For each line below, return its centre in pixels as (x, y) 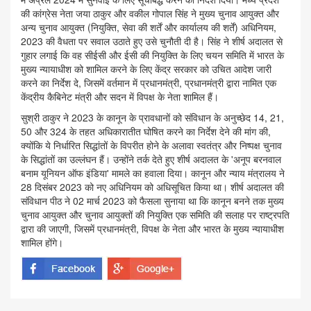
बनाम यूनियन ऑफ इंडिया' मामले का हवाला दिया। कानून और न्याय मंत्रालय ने (153, 173)
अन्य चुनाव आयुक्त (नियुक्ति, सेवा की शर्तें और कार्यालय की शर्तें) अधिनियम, (149, 27)
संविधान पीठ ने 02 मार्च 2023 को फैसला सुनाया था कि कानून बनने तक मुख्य (152, 201)
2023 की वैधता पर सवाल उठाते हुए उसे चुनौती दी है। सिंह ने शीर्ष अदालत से (152, 41)
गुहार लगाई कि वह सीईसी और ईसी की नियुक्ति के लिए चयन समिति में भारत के (152, 55)
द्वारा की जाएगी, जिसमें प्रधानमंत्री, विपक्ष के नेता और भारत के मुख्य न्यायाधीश (152, 229)
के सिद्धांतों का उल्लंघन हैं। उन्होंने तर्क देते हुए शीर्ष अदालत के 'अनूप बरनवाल (151, 159)
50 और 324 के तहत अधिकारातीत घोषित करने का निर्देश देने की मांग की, (146, 132)
